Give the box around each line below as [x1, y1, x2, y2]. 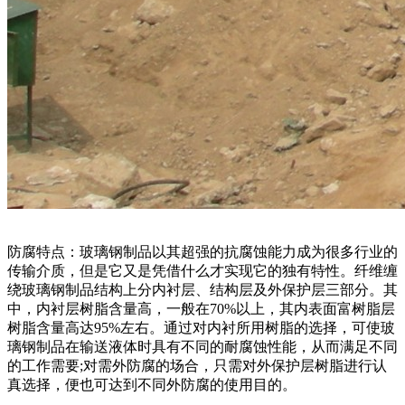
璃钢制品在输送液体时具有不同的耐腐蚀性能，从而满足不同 [7, 338, 398, 354]
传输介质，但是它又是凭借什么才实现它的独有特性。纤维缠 [7, 262, 398, 278]
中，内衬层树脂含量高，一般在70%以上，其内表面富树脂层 [7, 300, 395, 316]
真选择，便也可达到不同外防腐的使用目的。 [7, 376, 297, 392]
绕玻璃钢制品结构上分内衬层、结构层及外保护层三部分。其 [7, 281, 398, 297]
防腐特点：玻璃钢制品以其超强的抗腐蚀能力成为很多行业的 [7, 243, 398, 259]
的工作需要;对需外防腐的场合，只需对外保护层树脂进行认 [7, 357, 387, 373]
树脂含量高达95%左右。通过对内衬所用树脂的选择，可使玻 [7, 319, 395, 335]
